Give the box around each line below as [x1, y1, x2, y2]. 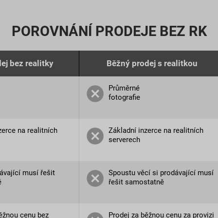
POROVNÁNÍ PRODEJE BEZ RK [11, 23, 207, 40]
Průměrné [108, 84, 140, 93]
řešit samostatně [108, 178, 164, 187]
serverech [108, 135, 140, 145]
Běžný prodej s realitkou [106, 58, 198, 69]
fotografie [108, 93, 140, 102]
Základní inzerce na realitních [108, 126, 203, 135]
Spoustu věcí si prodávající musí [108, 168, 214, 178]
